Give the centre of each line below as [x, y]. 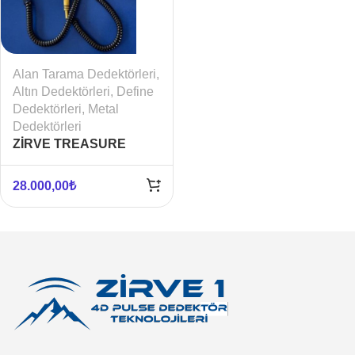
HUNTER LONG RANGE [85, 161]
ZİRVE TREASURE [69, 143]
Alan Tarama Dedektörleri [84, 74]
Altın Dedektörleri [61, 91]
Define [135, 91]
